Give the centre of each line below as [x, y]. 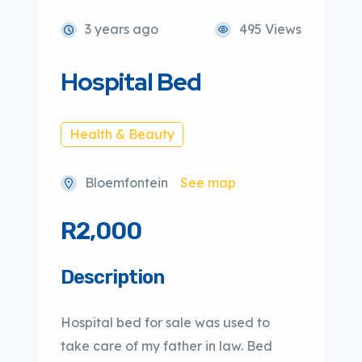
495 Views [270, 29]
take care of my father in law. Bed [166, 346]
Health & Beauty [122, 134]
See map [208, 183]
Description [112, 277]
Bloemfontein [126, 183]
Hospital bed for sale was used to [165, 322]
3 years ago [122, 29]
